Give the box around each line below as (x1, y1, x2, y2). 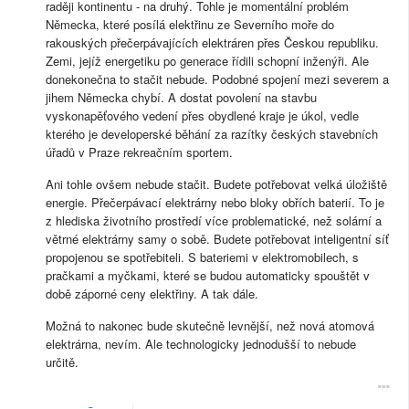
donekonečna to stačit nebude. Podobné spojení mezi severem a (46, 70, 389, 89)
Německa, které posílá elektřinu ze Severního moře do (46, 16, 334, 34)
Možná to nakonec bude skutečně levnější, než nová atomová (46, 317, 374, 335)
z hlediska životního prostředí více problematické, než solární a (46, 212, 382, 230)
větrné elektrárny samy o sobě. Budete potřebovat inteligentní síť (46, 230, 389, 248)
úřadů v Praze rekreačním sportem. (46, 143, 233, 162)
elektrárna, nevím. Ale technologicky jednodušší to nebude (46, 335, 356, 353)
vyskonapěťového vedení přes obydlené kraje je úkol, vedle (46, 107, 359, 125)
